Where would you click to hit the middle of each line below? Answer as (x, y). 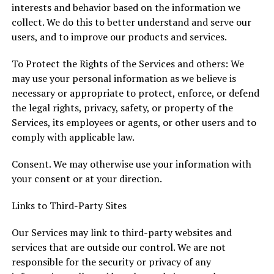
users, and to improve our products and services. (119, 37)
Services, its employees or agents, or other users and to (134, 122)
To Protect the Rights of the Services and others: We (128, 64)
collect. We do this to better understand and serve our (131, 22)
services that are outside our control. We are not (118, 247)
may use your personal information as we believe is (124, 78)
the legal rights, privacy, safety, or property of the (122, 108)
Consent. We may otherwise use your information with (131, 164)
